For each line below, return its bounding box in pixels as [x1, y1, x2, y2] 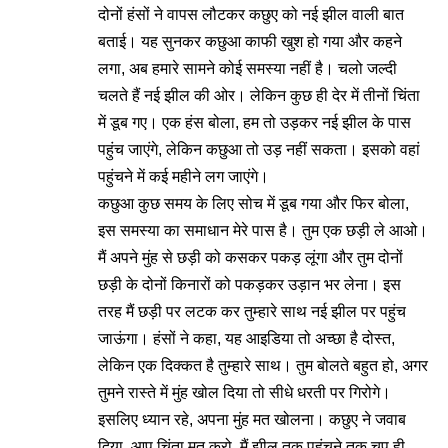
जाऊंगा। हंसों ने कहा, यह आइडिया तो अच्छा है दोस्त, [98, 330, 395, 347]
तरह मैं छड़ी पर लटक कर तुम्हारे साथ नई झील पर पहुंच [98, 303, 406, 320]
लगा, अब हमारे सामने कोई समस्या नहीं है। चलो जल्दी [98, 60, 397, 77]
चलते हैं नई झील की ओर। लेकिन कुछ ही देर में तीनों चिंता [98, 87, 420, 104]
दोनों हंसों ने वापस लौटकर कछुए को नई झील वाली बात [98, 6, 404, 23]
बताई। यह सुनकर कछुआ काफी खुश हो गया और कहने [98, 33, 402, 50]
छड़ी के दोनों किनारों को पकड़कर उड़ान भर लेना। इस [98, 276, 401, 293]
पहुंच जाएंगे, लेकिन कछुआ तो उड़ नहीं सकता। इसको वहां [98, 141, 420, 158]
